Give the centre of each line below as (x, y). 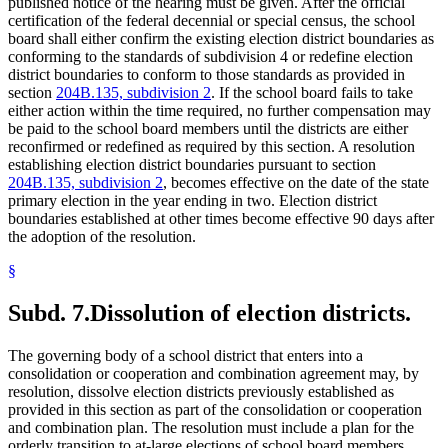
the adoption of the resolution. (102, 237)
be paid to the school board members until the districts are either (208, 129)
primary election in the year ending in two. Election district (192, 201)
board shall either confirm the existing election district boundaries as (221, 39)
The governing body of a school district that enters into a (185, 356)
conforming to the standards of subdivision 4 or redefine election (210, 57)
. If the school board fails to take (312, 93)
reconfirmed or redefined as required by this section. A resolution (211, 147)
